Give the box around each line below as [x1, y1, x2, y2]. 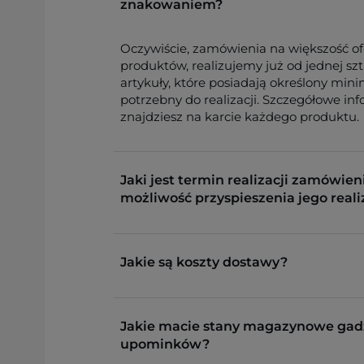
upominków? [120, 336, 210, 352]
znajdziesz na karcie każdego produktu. [120, 108, 359, 124]
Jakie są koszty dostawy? [120, 253, 288, 270]
